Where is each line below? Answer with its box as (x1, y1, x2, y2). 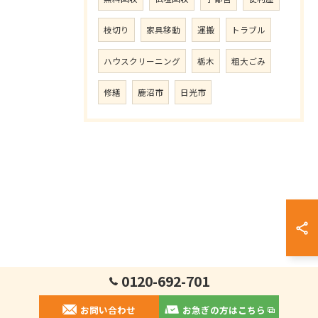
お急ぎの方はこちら (182, 303, 265, 317)
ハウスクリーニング (104, 55, 180, 67)
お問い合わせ (80, 303, 136, 317)
